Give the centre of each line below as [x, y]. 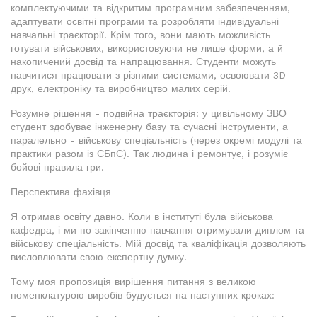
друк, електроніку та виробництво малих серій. [121, 89]
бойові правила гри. [57, 167]
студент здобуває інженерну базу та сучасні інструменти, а [149, 127]
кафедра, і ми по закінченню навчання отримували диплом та [157, 230]
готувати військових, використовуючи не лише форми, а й [147, 48]
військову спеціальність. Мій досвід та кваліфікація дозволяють [158, 244]
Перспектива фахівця [61, 192]
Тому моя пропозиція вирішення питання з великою [133, 282]
